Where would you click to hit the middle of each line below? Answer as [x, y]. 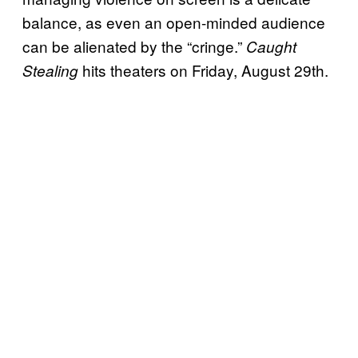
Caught [271, 47]
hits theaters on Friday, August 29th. [203, 70]
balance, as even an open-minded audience [174, 22]
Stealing [50, 71]
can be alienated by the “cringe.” [134, 46]
